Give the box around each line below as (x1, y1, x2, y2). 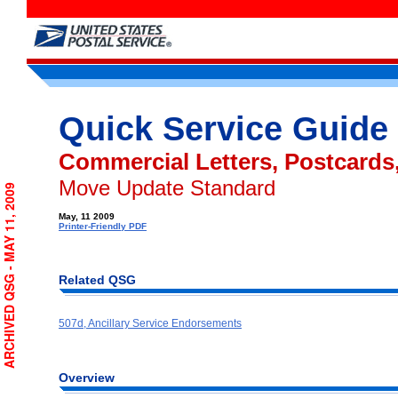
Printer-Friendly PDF (59, 221, 147, 231)
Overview (59, 370, 115, 386)
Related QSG (59, 272, 136, 287)
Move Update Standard (59, 176, 275, 200)
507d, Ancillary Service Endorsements (59, 316, 242, 330)
